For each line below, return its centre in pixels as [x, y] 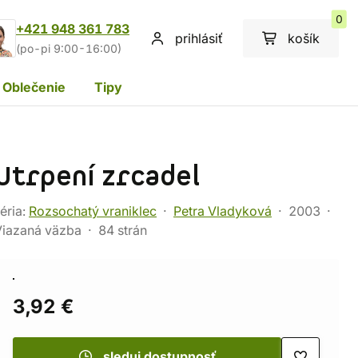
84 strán [123, 230]
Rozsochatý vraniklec [93, 211]
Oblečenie [34, 87]
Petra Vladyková [223, 211]
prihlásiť [199, 38]
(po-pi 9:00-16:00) [69, 49]
